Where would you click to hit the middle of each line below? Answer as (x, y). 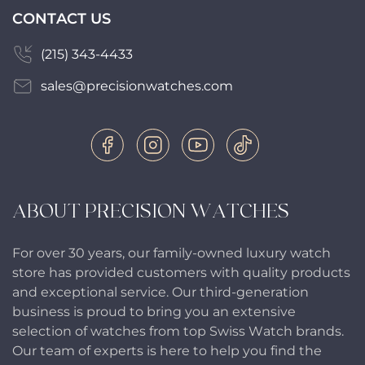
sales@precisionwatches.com (137, 86)
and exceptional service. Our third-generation (161, 292)
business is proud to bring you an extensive (154, 312)
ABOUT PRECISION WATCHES (151, 211)
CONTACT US (62, 19)
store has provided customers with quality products (181, 273)
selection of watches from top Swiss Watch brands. (178, 331)
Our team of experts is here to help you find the (167, 351)
